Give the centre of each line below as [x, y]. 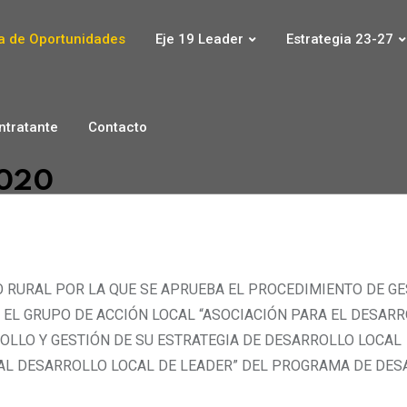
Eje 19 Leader [200, 39]
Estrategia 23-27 [340, 39]
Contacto [118, 128]
